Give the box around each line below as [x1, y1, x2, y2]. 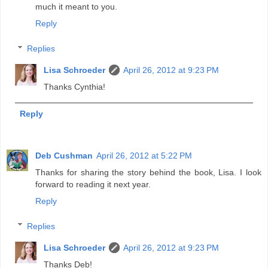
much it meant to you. [35, 2, 117, 12]
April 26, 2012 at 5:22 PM [96, 151, 192, 161]
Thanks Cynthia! [44, 81, 106, 92]
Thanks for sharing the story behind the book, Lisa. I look [35, 167, 261, 178]
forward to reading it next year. [35, 179, 151, 190]
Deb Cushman [35, 151, 93, 161]
